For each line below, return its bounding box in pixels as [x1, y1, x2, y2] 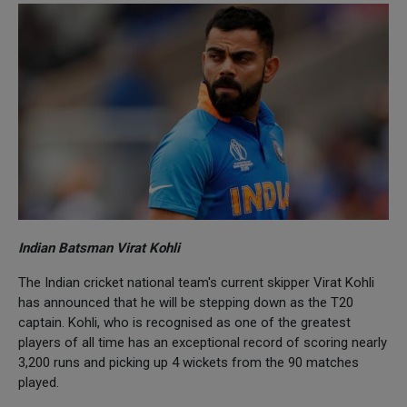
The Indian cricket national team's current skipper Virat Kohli [18, 273, 374, 291]
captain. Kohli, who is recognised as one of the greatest [18, 313, 351, 331]
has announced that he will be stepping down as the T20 [18, 293, 353, 311]
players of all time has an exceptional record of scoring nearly [18, 333, 387, 351]
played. [18, 373, 63, 391]
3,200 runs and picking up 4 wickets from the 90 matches [18, 353, 359, 371]
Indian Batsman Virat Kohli [18, 239, 180, 256]
